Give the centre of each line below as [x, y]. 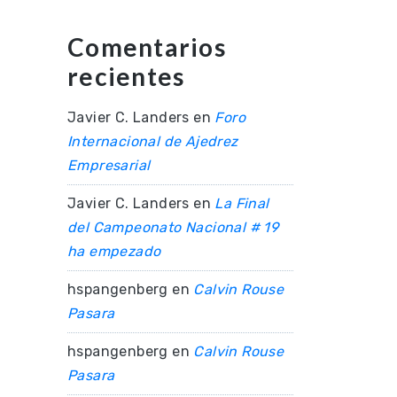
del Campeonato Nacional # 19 [173, 227]
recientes [126, 76]
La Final [242, 203]
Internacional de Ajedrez [153, 141]
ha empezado [114, 251]
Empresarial [109, 165]
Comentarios [147, 47]
